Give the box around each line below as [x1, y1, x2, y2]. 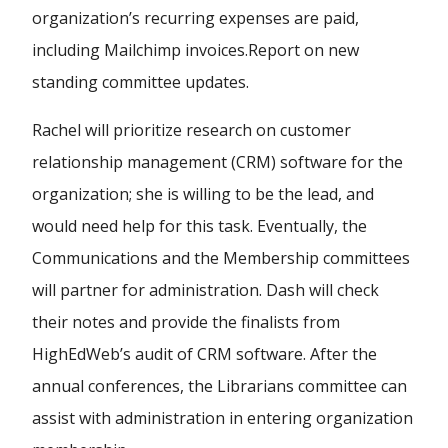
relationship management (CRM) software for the [32, 151, 403, 173]
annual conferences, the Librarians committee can [32, 375, 407, 397]
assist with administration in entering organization [32, 407, 413, 429]
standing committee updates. [32, 71, 249, 93]
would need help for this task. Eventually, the [32, 215, 367, 237]
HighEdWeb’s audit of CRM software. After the [32, 343, 377, 365]
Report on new [248, 39, 359, 61]
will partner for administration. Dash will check [32, 279, 379, 301]
